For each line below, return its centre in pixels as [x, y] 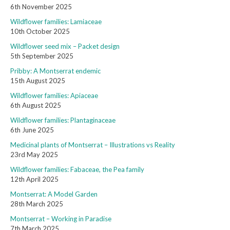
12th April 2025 [34, 179]
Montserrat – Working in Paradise [61, 219]
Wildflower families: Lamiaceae [56, 22]
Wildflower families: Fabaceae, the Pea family [77, 170]
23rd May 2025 [34, 155]
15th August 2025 [38, 81]
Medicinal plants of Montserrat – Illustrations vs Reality [93, 145]
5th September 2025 [42, 56]
